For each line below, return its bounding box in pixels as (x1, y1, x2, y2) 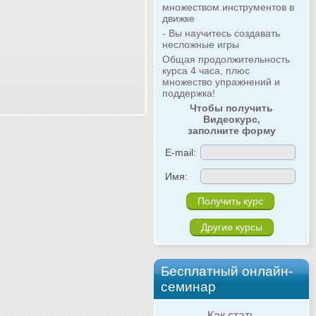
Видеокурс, (202, 113, 260, 125)
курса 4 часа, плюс (162, 64, 250, 76)
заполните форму (187, 124, 276, 136)
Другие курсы (200, 221, 262, 233)
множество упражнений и (162, 75, 280, 87)
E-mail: (165, 146, 196, 158)
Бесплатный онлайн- (161, 263, 293, 279)
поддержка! (162, 87, 215, 99)
